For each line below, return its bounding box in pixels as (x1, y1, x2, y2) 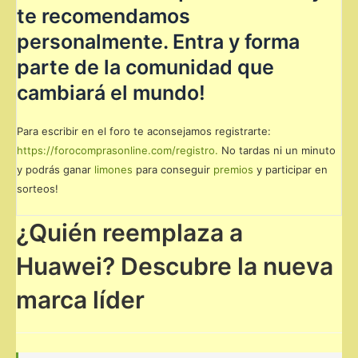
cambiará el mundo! (17, 81, 205, 105)
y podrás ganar (17, 163, 94, 177)
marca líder (16, 284, 145, 314)
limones (94, 163, 133, 177)
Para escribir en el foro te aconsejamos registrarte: (17, 125, 271, 138)
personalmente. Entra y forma (17, 30, 300, 54)
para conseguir (133, 163, 213, 177)
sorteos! (17, 182, 58, 196)
